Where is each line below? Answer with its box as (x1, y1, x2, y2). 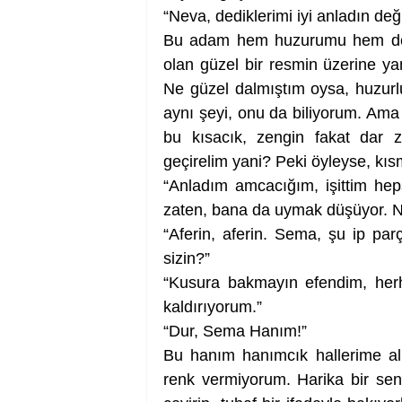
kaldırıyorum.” (163, 298, 262, 316)
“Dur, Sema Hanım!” (163, 322, 307, 340)
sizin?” (163, 249, 210, 267)
